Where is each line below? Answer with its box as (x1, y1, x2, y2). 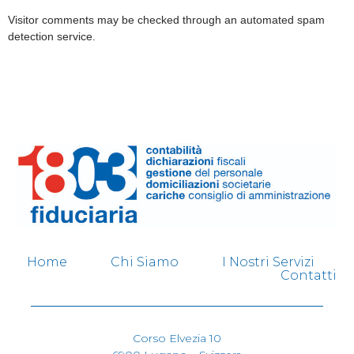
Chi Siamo (111, 254, 179, 270)
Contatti (280, 268, 337, 284)
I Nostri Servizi (222, 254, 315, 270)
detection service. (8, 29, 96, 43)
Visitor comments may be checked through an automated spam (8, 13, 325, 26)
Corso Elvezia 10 (133, 331, 221, 346)
